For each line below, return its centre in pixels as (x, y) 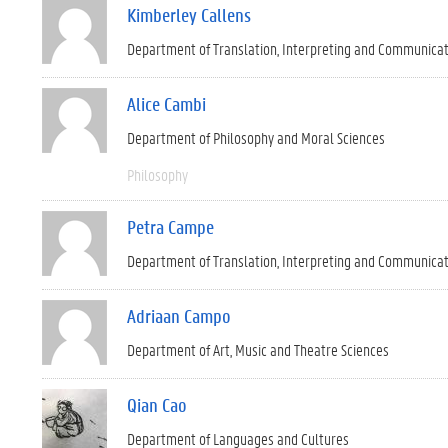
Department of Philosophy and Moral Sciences (256, 137)
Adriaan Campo (179, 316)
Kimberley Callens (189, 15)
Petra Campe (170, 227)
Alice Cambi (166, 104)
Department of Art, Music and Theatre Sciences (258, 349)
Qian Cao (157, 405)
